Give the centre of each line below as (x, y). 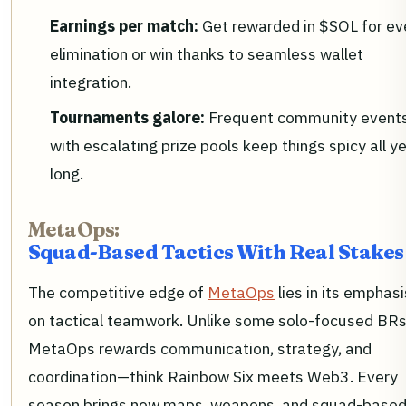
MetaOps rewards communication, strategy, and (200, 348)
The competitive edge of (118, 292)
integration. (91, 82)
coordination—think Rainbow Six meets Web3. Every (213, 376)
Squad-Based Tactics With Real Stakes (216, 252)
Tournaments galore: (127, 117)
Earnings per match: (124, 25)
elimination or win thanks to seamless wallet (207, 53)
